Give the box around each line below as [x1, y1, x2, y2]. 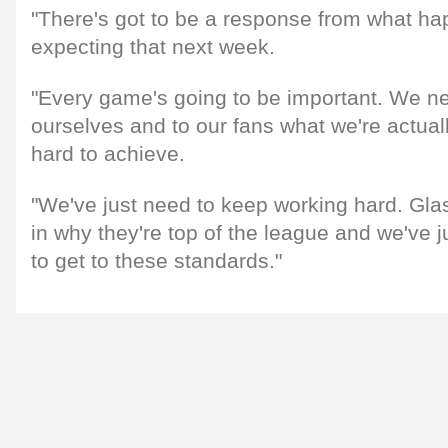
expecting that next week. [31, 34, 275, 59]
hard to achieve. [31, 141, 185, 166]
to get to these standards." [31, 248, 282, 273]
